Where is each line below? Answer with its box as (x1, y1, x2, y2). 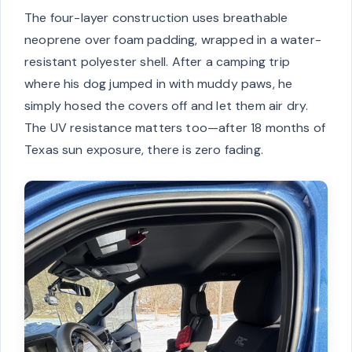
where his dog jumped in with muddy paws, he (24, 75, 293, 93)
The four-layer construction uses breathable (24, 9, 288, 27)
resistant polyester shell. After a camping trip (24, 53, 290, 71)
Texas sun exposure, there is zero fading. (24, 141, 263, 159)
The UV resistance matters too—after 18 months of (24, 119, 326, 137)
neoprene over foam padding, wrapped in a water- (24, 31, 321, 49)
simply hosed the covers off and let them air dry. (24, 97, 309, 115)
